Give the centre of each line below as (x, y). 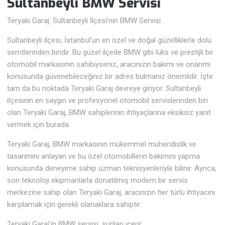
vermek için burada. (39, 125)
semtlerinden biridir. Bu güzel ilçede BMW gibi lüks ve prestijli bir (110, 52)
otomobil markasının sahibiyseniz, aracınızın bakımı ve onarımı (109, 65)
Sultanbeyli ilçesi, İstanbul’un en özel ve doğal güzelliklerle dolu (109, 40)
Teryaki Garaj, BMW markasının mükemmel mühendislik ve (102, 144)
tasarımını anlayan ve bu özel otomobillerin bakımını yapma (104, 156)
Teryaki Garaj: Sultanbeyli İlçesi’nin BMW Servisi (84, 21)
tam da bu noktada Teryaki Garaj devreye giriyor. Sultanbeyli (104, 89)
